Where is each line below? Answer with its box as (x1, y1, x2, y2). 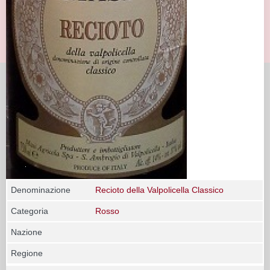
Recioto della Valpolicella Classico (95, 184, 224, 195)
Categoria (11, 206, 48, 216)
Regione (11, 248, 43, 258)
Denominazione (11, 184, 71, 195)
